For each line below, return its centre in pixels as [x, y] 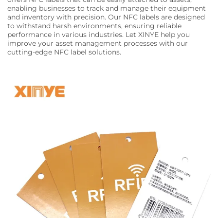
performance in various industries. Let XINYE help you [99, 35]
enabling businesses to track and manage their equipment [107, 9]
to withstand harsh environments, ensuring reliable [94, 26]
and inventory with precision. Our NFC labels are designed [106, 17]
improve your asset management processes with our [98, 44]
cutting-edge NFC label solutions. [64, 52]
